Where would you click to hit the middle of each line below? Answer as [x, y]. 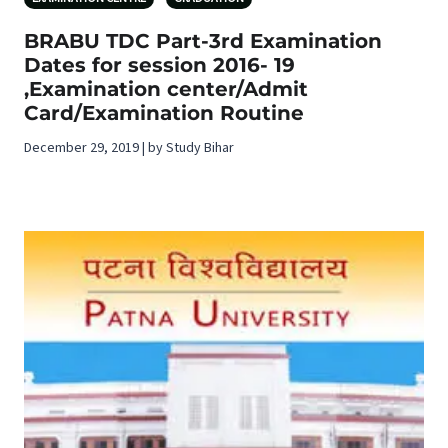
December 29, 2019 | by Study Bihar [129, 148]
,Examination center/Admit [166, 89]
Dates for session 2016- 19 [159, 65]
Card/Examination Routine [164, 113]
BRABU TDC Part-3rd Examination [203, 41]
